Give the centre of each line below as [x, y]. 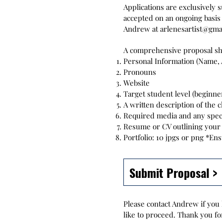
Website [137, 83]
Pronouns [140, 72]
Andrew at [142, 29]
